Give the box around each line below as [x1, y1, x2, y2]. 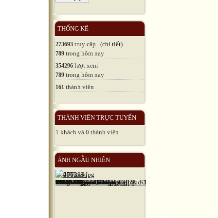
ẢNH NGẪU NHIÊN [57, 156, 110, 163]
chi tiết [102, 40, 121, 48]
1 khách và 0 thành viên [55, 128, 119, 136]
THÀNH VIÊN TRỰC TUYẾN [57, 113, 136, 121]
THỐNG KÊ [57, 24, 89, 32]
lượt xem [73, 61, 98, 69]
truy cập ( [73, 40, 102, 48]
